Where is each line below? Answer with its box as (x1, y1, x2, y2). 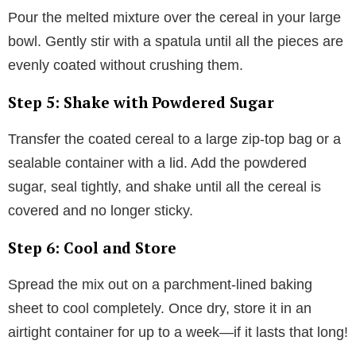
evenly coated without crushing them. (8, 57, 243, 74)
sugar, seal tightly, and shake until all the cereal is (8, 179, 321, 195)
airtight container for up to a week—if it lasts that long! (8, 324, 348, 341)
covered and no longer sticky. (8, 203, 193, 219)
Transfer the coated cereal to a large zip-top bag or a (8, 131, 341, 148)
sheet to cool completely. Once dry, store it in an (8, 300, 311, 317)
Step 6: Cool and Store (8, 238, 176, 258)
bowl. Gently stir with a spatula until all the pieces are (8, 33, 343, 50)
